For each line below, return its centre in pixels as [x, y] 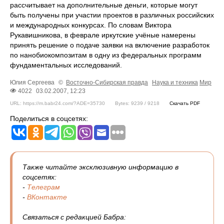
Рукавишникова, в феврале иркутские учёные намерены [103, 35]
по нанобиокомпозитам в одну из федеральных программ [106, 55]
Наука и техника [175, 83]
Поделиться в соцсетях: [49, 119]
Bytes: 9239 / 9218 [137, 103]
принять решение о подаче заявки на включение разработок [110, 45]
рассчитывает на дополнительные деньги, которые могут [104, 5]
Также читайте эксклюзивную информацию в [100, 167]
